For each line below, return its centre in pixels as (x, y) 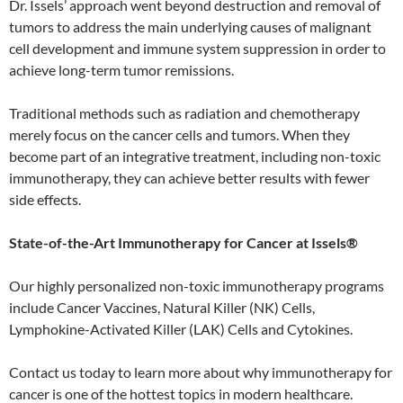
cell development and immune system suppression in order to (197, 49)
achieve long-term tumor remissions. (121, 70)
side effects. (45, 200)
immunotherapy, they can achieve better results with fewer (189, 178)
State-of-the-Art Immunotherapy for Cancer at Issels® (184, 243)
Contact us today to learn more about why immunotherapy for (201, 372)
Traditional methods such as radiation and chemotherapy (184, 113)
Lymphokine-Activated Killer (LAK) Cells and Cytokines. (181, 329)
